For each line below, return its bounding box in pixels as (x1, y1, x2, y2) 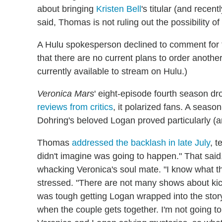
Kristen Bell (96, 3, 141, 14)
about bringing (37, 3, 96, 14)
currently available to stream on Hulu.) (37, 66, 187, 76)
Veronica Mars (37, 88, 94, 99)
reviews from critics (37, 102, 113, 112)
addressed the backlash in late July (72, 137, 210, 148)
